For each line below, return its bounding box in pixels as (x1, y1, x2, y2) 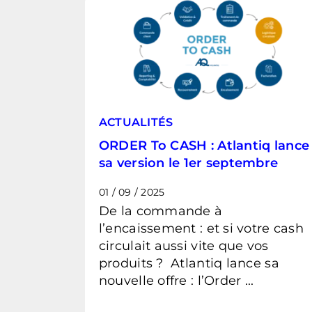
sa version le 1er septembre (98, 155, 279, 171)
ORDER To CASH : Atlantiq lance (98, 137, 310, 153)
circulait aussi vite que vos (98, 237, 269, 253)
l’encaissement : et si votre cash (98, 220, 304, 236)
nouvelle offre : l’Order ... (98, 272, 254, 288)
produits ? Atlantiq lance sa (98, 255, 279, 271)
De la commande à (98, 203, 223, 219)
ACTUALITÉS (98, 115, 173, 129)
